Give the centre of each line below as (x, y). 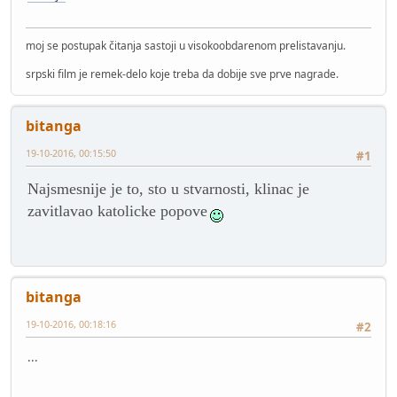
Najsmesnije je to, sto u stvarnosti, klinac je (168, 189)
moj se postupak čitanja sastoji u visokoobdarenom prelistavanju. (186, 46)
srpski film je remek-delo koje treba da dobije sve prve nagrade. (182, 74)
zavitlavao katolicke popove (117, 211)
